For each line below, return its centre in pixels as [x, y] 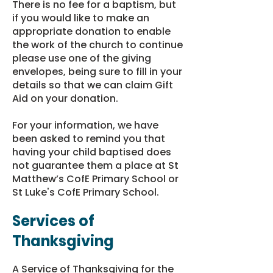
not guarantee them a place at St [95, 165]
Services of [53, 221]
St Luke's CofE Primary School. [86, 192]
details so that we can [69, 85]
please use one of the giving [82, 58]
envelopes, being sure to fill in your [97, 72]
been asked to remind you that [89, 139]
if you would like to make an [81, 18]
